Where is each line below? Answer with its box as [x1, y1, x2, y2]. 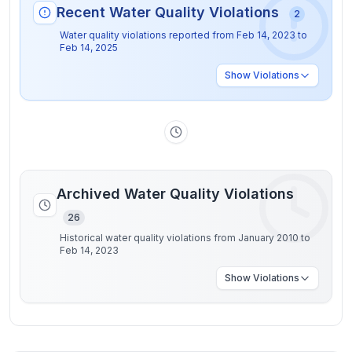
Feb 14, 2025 [60, 42, 118, 53]
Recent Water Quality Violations [57, 4, 283, 20]
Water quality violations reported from [60, 29, 236, 41]
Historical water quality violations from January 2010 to [60, 232, 310, 244]
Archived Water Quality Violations [57, 185, 294, 202]
